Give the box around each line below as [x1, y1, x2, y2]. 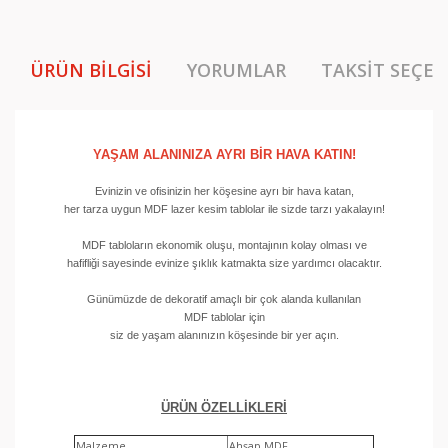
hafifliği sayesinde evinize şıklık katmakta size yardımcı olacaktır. [66, 257, 382, 269]
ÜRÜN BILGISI [30, 57, 152, 82]
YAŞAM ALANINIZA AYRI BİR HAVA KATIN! [92, 147, 356, 162]
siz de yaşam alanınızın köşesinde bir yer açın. [109, 329, 339, 341]
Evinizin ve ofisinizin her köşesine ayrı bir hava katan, [94, 185, 354, 197]
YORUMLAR [187, 57, 286, 82]
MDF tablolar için [183, 311, 265, 323]
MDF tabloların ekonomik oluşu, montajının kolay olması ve [81, 239, 367, 251]
